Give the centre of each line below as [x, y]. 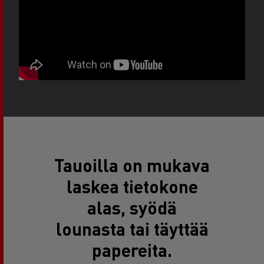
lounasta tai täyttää [132, 229]
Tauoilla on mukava [132, 165]
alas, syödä [132, 207]
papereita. [132, 250]
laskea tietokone [132, 186]
